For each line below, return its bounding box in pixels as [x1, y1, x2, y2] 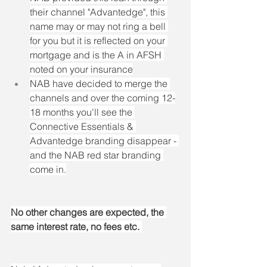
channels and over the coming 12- [30, 92, 175, 104]
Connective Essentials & [30, 120, 136, 132]
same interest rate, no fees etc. [11, 221, 142, 232]
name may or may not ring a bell [30, 20, 168, 32]
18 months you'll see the [30, 106, 135, 118]
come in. [30, 163, 66, 175]
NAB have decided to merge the [30, 77, 170, 89]
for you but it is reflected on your [30, 35, 167, 46]
